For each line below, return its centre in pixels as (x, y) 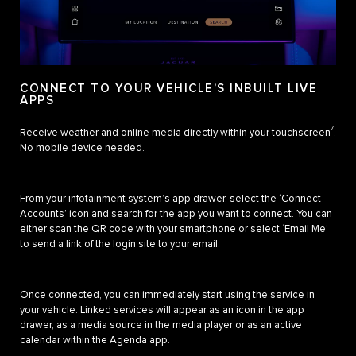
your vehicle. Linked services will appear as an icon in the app (162, 310)
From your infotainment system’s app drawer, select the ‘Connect (170, 199)
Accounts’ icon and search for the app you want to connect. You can (176, 214)
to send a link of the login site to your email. (120, 244)
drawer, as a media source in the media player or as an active (161, 325)
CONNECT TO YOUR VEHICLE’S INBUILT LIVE (168, 88)
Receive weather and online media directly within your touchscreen (175, 133)
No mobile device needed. (82, 148)
